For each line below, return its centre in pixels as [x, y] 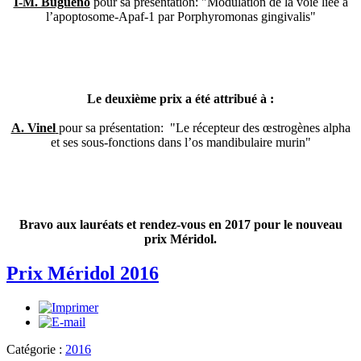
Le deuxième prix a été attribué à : [180, 99]
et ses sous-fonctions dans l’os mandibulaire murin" [180, 143]
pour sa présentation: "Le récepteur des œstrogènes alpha [204, 128]
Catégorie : [36, 349]
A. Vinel [33, 128]
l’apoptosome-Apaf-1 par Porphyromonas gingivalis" [180, 17]
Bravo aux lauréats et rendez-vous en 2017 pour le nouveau [180, 225]
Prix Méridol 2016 [83, 274]
